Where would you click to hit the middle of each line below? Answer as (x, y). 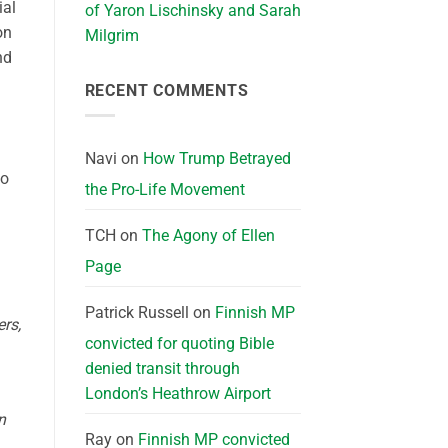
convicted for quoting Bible (179, 343)
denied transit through (162, 368)
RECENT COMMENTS (166, 91)
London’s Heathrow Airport (177, 393)
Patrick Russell (136, 312)
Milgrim (111, 36)
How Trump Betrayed (216, 158)
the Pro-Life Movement (164, 189)
